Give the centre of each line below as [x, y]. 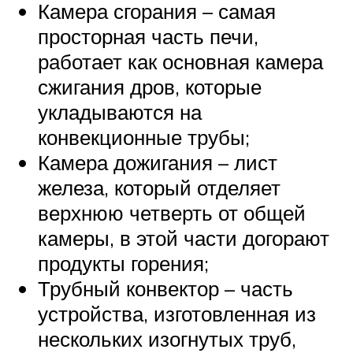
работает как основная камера [180, 61]
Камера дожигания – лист [158, 162]
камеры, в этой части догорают [184, 238]
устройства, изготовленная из [177, 313]
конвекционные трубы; [144, 137]
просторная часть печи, [148, 36]
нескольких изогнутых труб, [167, 338]
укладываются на [120, 111]
